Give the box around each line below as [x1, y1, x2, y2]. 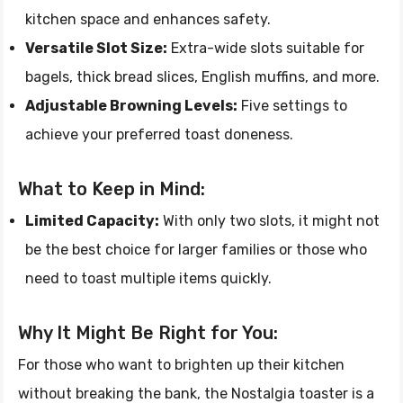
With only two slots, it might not [159, 211, 380, 229]
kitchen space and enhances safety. [25, 10, 271, 28]
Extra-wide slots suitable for [167, 39, 364, 57]
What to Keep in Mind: [18, 177, 205, 200]
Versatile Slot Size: [25, 39, 167, 57]
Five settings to [237, 96, 347, 114]
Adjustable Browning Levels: [25, 96, 237, 114]
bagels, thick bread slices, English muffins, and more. [25, 67, 380, 85]
